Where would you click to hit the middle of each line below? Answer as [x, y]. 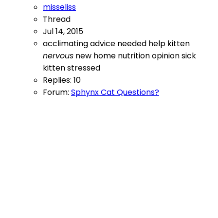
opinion [167, 56]
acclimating [66, 44]
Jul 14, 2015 [63, 32]
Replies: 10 [62, 80]
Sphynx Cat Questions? [115, 92]
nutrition [135, 56]
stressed [84, 68]
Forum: [57, 92]
